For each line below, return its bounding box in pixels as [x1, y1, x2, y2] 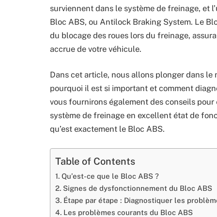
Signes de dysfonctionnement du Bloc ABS [62, 184, 212, 192]
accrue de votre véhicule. [50, 44, 141, 54]
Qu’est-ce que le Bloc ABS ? [61, 171, 159, 180]
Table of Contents [55, 155, 135, 167]
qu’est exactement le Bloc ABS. [50, 124, 165, 134]
